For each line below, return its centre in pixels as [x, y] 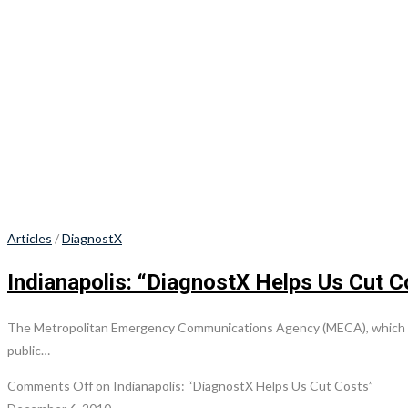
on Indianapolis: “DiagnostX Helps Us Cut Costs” [233, 385]
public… [29, 350]
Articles [30, 238]
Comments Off [50, 385]
